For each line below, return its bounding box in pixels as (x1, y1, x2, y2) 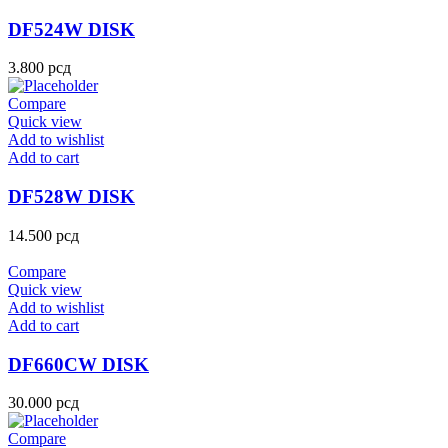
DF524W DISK (8, 18, 135, 40)
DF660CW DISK (8, 353, 149, 375)
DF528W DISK (8, 186, 135, 208)
